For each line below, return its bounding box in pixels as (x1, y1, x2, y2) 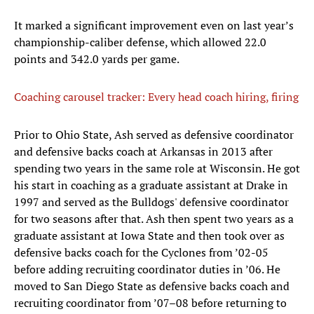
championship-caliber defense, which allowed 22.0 (14, 34, 266, 50)
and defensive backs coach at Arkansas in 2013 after (14, 144, 273, 160)
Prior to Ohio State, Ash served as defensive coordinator (14, 127, 294, 143)
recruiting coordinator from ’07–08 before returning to (14, 295, 287, 311)
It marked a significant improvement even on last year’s (14, 18, 294, 34)
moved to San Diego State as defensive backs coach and (14, 278, 289, 294)
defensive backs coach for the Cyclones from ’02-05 (14, 245, 268, 261)
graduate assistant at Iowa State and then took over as (14, 228, 285, 244)
